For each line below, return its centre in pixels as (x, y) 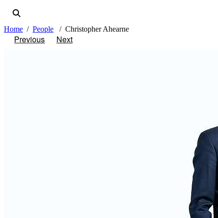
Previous (30, 39)
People (43, 29)
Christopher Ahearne (97, 29)
